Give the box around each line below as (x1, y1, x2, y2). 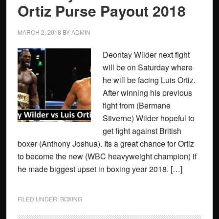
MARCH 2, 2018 (17, 28, 61, 36)
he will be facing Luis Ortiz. (102, 74, 196, 86)
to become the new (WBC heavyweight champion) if (17, 151, 197, 162)
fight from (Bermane (102, 100, 171, 111)
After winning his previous (102, 87, 192, 98)
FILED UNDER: (17, 195, 60, 203)
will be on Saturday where (102, 62, 193, 73)
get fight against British (102, 125, 181, 136)
